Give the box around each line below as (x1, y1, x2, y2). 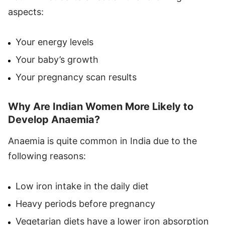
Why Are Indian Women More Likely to (8, 100, 193, 113)
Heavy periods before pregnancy (16, 198, 155, 209)
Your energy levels (16, 36, 93, 47)
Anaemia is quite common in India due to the (8, 135, 197, 146)
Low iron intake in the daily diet (16, 180, 149, 191)
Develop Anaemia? (8, 113, 100, 126)
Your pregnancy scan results (16, 71, 137, 82)
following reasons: (8, 150, 86, 161)
